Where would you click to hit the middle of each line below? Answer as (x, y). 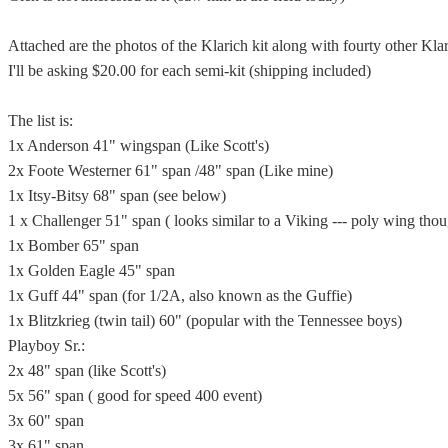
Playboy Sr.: (46, 345)
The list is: (40, 120)
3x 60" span (46, 420)
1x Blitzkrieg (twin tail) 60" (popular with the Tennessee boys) (205, 320)
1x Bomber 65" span (73, 245)
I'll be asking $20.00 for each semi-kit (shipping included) (189, 70)
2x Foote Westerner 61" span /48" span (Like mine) (170, 170)
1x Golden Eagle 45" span (91, 270)
